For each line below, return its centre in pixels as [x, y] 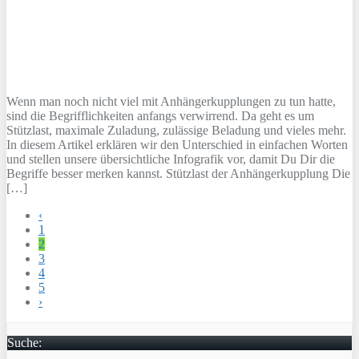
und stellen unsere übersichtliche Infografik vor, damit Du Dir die [171, 159]
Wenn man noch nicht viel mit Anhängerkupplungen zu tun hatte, [171, 101]
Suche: [24, 342]
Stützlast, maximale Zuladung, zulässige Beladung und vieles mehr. [176, 130]
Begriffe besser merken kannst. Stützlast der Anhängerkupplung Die [178, 173]
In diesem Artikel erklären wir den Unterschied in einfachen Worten [177, 144]
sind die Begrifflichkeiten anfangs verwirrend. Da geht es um [160, 115]
